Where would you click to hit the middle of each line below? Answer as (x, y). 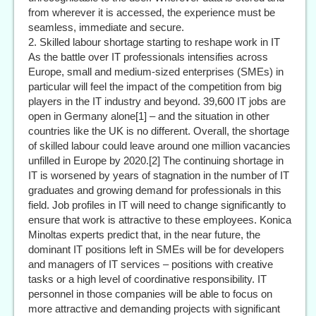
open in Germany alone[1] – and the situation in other (149, 116)
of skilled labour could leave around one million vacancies (159, 146)
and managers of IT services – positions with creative (151, 265)
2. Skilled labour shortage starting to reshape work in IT (154, 42)
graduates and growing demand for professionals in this (155, 190)
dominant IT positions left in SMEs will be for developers (156, 250)
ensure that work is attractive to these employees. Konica (160, 220)
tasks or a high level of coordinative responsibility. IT (147, 279)
